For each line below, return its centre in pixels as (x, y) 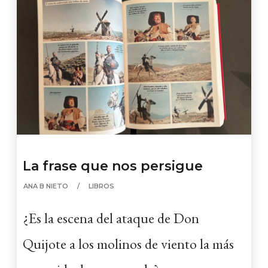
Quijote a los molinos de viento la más (129, 244)
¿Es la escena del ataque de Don (111, 218)
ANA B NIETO (46, 186)
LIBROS (102, 186)
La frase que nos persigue (113, 166)
